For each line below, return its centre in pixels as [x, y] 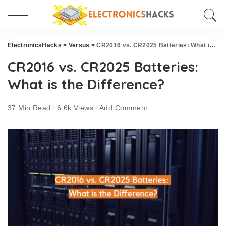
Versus [79, 45]
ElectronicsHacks [35, 45]
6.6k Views [75, 108]
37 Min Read [29, 108]
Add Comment [124, 108]
